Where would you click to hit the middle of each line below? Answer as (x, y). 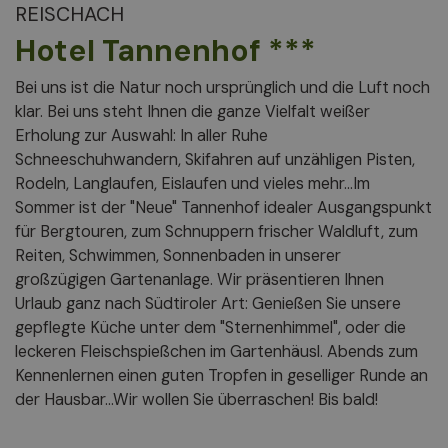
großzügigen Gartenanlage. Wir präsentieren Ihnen (199, 279)
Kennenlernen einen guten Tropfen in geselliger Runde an (221, 375)
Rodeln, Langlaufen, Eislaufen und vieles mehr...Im (192, 183)
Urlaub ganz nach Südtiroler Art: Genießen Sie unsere (208, 303)
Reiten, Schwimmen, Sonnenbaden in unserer (178, 255)
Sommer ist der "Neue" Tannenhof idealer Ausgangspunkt (223, 207)
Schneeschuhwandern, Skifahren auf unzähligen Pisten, (215, 159)
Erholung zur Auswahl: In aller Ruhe (141, 135)
